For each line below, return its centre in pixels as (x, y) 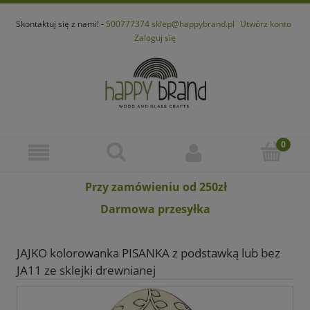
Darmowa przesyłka (155, 209)
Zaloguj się (155, 38)
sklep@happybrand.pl (193, 24)
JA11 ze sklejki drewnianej (86, 271)
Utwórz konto (265, 24)
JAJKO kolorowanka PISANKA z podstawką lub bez (148, 253)
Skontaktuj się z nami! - (61, 24)
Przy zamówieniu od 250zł (156, 186)
